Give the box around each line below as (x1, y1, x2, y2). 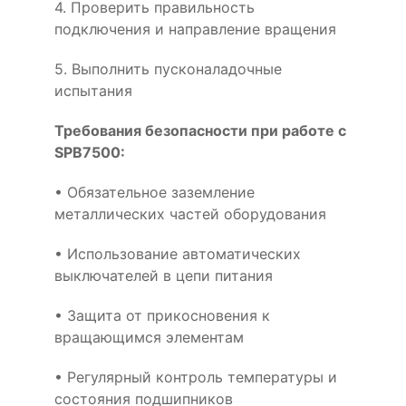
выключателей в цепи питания (54, 266, 273, 285)
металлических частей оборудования (54, 204, 326, 223)
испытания (54, 81, 132, 100)
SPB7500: (54, 142, 125, 161)
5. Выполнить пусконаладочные (54, 59, 282, 78)
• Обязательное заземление (54, 182, 255, 201)
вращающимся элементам (54, 327, 244, 346)
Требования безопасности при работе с (54, 121, 346, 140)
